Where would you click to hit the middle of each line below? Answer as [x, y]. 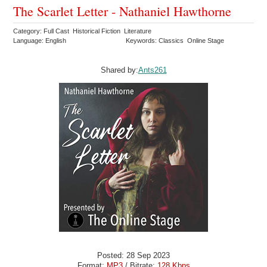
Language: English [40, 40]
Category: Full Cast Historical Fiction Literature [83, 31]
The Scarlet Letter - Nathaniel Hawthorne [122, 11]
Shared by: [119, 70]
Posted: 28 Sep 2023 [133, 255]
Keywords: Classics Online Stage [176, 40]
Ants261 [152, 70]
